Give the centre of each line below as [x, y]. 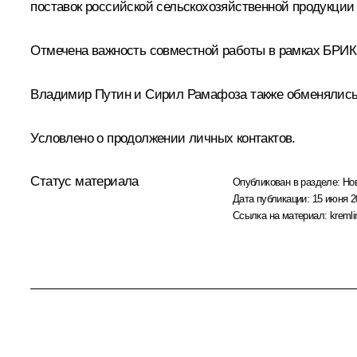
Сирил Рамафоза [196, 94]
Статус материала [84, 181]
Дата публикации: [272, 198]
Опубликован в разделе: [288, 182]
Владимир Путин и [88, 94]
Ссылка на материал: [281, 215]
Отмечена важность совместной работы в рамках [177, 50]
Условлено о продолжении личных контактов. [163, 138]
